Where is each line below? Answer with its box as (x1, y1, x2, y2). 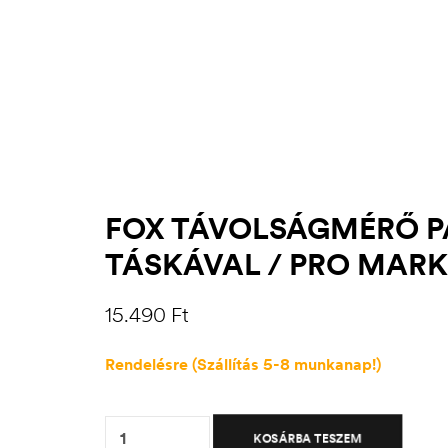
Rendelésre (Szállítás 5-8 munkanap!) (105, 354, 381, 375)
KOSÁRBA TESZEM (255, 431, 360, 446)
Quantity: (105, 401, 162, 420)
